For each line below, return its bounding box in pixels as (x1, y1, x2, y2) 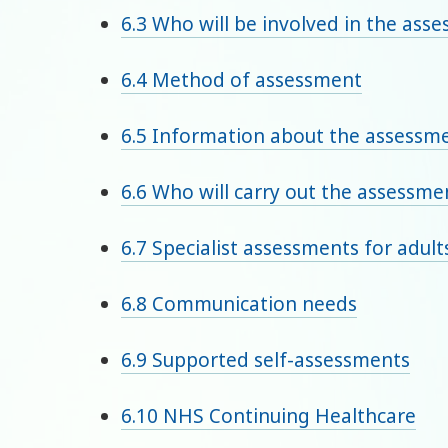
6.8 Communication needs (121, 291, 358, 318)
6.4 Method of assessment (121, 67, 363, 94)
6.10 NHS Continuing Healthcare (121, 403, 417, 430)
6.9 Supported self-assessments (121, 347, 411, 374)
